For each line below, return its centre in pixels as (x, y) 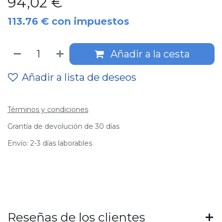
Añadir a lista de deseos (79, 77)
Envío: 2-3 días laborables (50, 143)
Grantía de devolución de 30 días (63, 126)
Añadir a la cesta (149, 54)
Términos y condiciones (48, 110)
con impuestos (90, 21)
